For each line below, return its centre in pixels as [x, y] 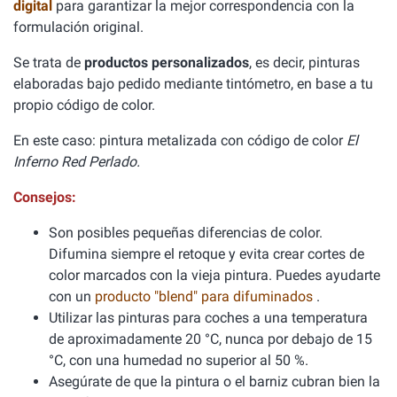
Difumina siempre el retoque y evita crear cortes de [206, 254]
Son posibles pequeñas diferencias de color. [186, 233]
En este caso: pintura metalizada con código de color [180, 140]
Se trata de [49, 62]
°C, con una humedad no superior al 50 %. [179, 360]
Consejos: [45, 197]
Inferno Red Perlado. [77, 162]
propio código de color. [84, 105]
